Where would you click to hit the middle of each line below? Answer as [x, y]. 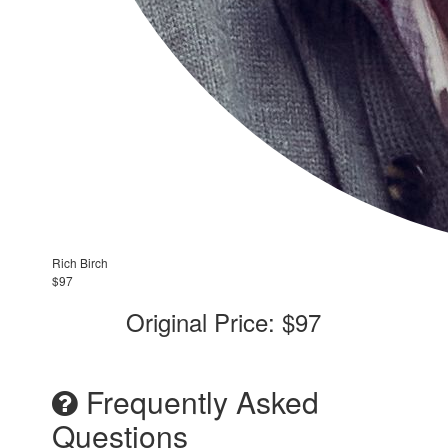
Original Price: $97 [224, 321]
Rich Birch [80, 262]
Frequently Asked [199, 401]
